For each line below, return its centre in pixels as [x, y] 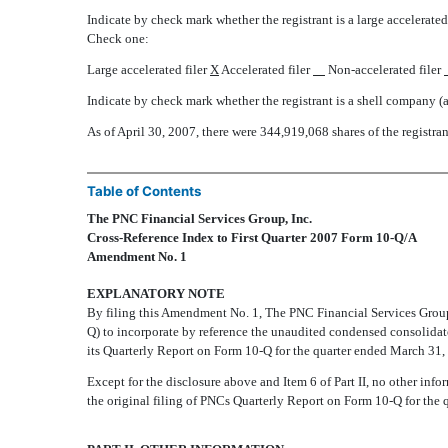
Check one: [118, 39]
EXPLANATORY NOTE [156, 294]
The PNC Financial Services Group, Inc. [199, 219]
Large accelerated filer [148, 70]
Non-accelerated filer [386, 70]
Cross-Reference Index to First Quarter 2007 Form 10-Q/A [252, 238]
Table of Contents [144, 191]
